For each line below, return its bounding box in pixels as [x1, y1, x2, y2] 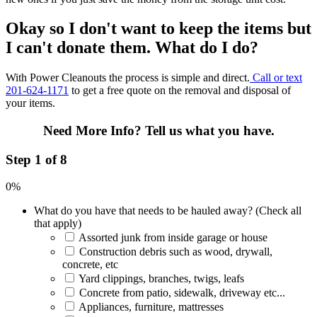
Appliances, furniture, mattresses [79, 301, 224, 313]
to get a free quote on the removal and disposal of [69, 84, 291, 97]
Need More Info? [42, 123, 145, 139]
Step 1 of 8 [6, 151, 67, 167]
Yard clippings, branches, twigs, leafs [79, 272, 244, 285]
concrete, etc [62, 258, 118, 271]
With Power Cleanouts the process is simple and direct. [6, 71, 250, 84]
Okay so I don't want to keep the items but [6, 19, 311, 38]
